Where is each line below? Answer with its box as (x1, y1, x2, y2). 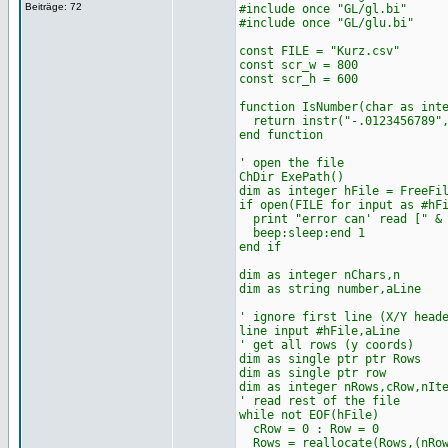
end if (238, 240, 281, 254)
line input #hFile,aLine (238, 324, 400, 338)
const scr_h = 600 (238, 72, 358, 86)
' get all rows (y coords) (238, 338, 414, 352)
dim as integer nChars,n (238, 268, 400, 282)
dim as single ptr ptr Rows (238, 352, 421, 366)
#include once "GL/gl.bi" (238, 2, 407, 16)
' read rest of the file (238, 394, 400, 408)
